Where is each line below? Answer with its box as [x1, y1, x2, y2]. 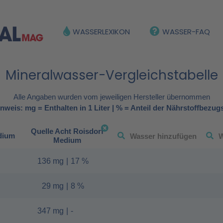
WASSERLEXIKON [73, 26, 130, 37]
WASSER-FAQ [162, 26, 210, 37]
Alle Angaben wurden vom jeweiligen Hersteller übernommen [13, 93, 210, 102]
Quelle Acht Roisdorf [30, 127, 104, 136]
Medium [53, 136, 81, 145]
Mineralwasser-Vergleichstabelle [5, 66, 218, 84]
